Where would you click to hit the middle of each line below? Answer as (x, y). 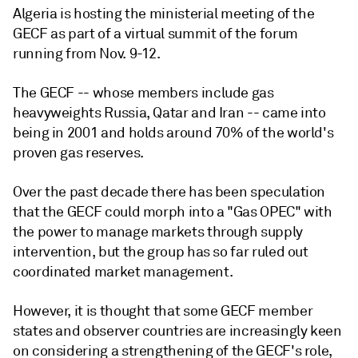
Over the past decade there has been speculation (169, 192)
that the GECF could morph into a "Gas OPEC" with (173, 212)
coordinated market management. (123, 272)
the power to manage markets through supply (158, 232)
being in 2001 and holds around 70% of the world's (173, 133)
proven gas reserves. (78, 153)
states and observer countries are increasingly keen (177, 331)
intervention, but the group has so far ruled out (161, 252)
